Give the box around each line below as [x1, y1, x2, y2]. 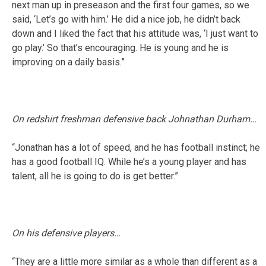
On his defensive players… [12, 227, 121, 239]
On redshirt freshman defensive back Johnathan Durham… [12, 113, 256, 125]
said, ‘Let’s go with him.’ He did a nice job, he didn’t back [12, 13, 240, 25]
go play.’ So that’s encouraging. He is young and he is [12, 42, 229, 53]
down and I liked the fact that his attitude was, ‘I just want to [12, 27, 258, 39]
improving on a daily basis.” [12, 56, 125, 68]
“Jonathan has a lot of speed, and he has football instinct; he [12, 141, 260, 153]
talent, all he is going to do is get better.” [12, 170, 178, 182]
